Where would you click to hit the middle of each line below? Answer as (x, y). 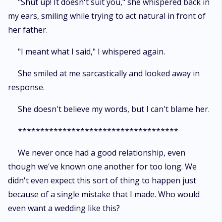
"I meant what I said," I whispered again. (91, 52)
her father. (28, 30)
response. (26, 87)
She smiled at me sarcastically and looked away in (109, 73)
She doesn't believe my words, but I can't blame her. (114, 109)
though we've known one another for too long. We (102, 166)
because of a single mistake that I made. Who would (104, 194)
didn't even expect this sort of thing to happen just (102, 180)
